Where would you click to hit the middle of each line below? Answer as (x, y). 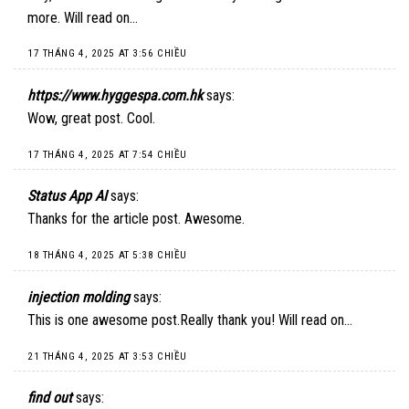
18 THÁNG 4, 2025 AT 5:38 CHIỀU (107, 256)
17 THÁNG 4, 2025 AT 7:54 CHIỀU (107, 154)
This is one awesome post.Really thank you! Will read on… (190, 320)
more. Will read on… (83, 17)
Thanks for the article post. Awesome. (136, 219)
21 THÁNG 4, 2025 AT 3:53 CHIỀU (107, 356)
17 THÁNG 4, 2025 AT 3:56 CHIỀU (107, 54)
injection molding (79, 297)
